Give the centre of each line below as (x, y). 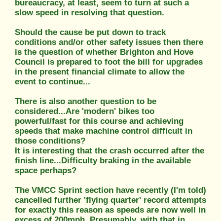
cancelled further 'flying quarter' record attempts (110, 200)
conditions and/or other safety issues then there (109, 42)
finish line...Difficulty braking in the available (103, 160)
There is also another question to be (86, 101)
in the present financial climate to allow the (100, 72)
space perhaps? (46, 170)
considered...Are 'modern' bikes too (85, 111)
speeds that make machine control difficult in (104, 131)
